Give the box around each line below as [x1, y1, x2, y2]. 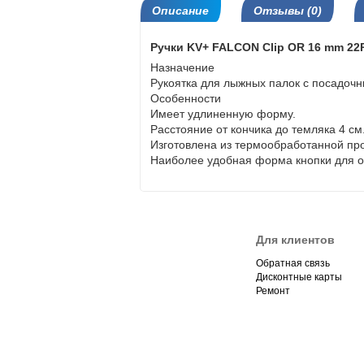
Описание [152, 4, 209, 17]
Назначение [150, 61, 214, 74]
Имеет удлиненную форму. [150, 107, 296, 120]
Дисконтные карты [255, 271, 342, 283]
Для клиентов [255, 233, 335, 246]
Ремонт [255, 285, 290, 297]
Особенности [150, 92, 221, 105]
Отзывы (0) [253, 4, 322, 17]
